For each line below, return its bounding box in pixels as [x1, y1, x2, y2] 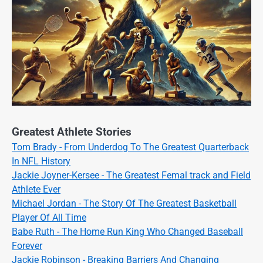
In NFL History [12, 155, 70, 167]
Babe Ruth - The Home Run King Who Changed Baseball [12, 225, 243, 237]
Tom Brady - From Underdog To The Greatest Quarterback [12, 141, 249, 153]
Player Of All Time [12, 211, 86, 223]
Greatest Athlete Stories [12, 125, 131, 139]
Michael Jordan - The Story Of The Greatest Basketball [12, 197, 237, 209]
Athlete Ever [12, 183, 60, 195]
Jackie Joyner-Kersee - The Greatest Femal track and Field [12, 169, 251, 181]
